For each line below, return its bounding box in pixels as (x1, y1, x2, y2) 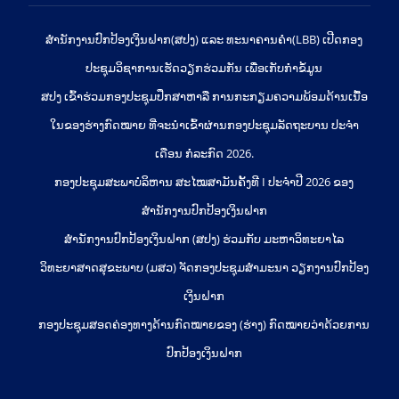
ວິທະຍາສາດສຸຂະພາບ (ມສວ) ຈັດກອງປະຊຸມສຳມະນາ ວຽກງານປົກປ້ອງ (39, 259, 369, 276)
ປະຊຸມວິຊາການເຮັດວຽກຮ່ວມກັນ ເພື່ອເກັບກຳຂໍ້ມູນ (85, 60, 322, 77)
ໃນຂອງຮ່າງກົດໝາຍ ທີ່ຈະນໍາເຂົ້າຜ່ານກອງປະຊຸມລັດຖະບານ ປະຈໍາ (49, 117, 359, 134)
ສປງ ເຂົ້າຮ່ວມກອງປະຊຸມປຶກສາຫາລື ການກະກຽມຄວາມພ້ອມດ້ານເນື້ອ (40, 88, 368, 105)
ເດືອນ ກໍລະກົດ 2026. (154, 145, 254, 162)
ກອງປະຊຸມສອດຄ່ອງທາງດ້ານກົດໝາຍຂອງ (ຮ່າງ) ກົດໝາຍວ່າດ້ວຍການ (38, 316, 370, 333)
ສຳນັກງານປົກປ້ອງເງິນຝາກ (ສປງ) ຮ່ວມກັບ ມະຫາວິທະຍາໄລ (64, 231, 344, 248)
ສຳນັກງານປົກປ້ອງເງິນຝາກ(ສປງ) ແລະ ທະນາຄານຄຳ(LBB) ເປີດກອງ (45, 31, 362, 48)
